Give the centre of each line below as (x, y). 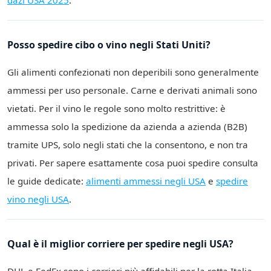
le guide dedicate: (47, 181)
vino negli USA (38, 199)
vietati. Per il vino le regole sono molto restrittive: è (116, 109)
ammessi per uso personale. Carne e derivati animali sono (132, 90)
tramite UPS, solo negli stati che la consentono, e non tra (128, 145)
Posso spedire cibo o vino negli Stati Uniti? (109, 45)
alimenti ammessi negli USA (146, 181)
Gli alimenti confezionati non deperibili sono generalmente (133, 72)
